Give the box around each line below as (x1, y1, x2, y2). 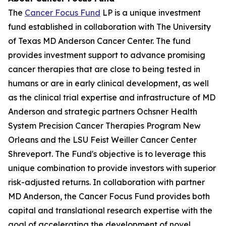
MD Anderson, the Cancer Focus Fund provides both (8, 191, 210, 201)
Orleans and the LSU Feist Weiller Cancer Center (8, 135, 197, 145)
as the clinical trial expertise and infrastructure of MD (8, 92, 215, 102)
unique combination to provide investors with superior (8, 163, 216, 173)
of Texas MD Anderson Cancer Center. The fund (8, 36, 191, 46)
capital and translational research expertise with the (8, 205, 212, 215)
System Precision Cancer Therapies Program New (8, 121, 201, 131)
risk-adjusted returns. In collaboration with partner (8, 177, 205, 187)
